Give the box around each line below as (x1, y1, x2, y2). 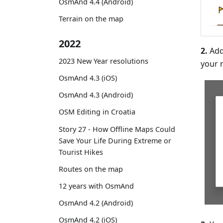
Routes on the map (59, 164, 123, 174)
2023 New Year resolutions (59, 56, 148, 66)
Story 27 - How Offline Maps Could (59, 124, 175, 134)
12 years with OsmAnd (59, 181, 134, 191)
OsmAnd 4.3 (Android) (59, 90, 133, 100)
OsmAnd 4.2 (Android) (59, 198, 133, 208)
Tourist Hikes (59, 147, 103, 157)
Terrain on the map (59, 14, 123, 24)
